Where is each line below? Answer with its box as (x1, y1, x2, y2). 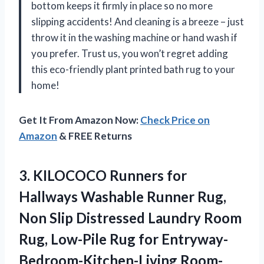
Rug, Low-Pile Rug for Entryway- (19, 230, 228, 248)
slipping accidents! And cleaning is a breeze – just (31, 15, 244, 28)
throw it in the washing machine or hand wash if (31, 31, 237, 44)
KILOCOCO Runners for (33, 167, 187, 184)
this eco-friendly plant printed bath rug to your (31, 63, 235, 76)
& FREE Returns (57, 130, 132, 143)
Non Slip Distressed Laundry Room (19, 209, 242, 227)
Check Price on (140, 114, 210, 127)
